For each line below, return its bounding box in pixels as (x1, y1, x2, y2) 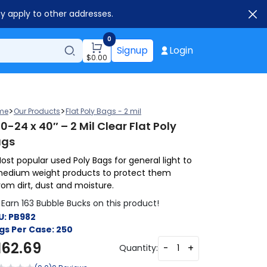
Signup (117, 44, 148, 57)
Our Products (14, 105, 60, 116)
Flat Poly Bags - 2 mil (66, 105, 141, 116)
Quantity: (119, 242, 158, 254)
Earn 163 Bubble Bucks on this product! (1, 197, 159, 209)
